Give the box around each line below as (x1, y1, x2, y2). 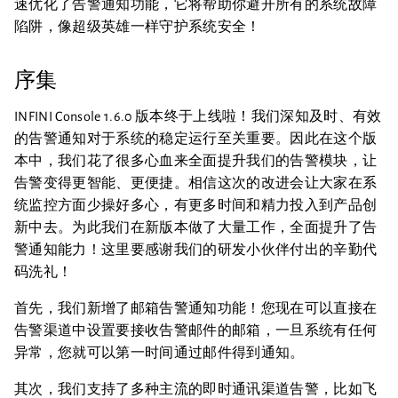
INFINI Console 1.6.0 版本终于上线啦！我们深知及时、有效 (14, 109, 382, 123)
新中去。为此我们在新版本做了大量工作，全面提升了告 (14, 220, 378, 235)
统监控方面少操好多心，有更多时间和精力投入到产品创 (14, 198, 378, 212)
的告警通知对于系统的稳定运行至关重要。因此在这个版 (14, 131, 378, 146)
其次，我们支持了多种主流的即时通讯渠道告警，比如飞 (14, 382, 378, 396)
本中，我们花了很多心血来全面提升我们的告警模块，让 (14, 154, 378, 168)
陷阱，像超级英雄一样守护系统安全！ (14, 20, 261, 34)
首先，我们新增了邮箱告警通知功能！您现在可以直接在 (14, 301, 378, 315)
